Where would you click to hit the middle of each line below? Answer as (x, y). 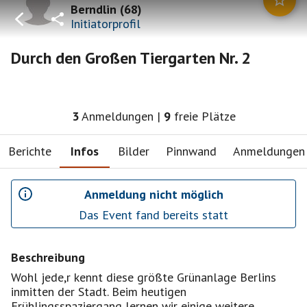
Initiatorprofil (106, 23)
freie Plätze (205, 116)
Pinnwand (191, 151)
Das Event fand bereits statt (153, 215)
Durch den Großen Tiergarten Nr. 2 (131, 58)
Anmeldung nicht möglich (153, 194)
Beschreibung (48, 257)
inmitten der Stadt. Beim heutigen (99, 292)
